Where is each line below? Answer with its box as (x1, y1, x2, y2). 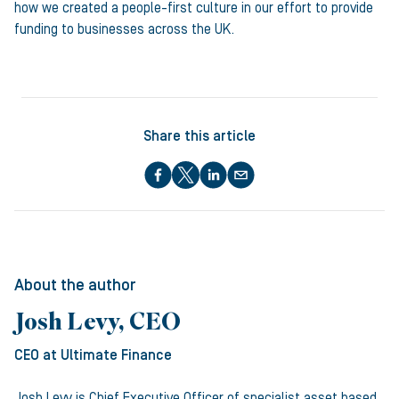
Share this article (143, 128, 256, 144)
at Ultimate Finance (39, 347, 172, 363)
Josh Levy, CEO (14, 312, 181, 336)
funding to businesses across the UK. (14, 21, 234, 37)
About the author (14, 276, 136, 295)
